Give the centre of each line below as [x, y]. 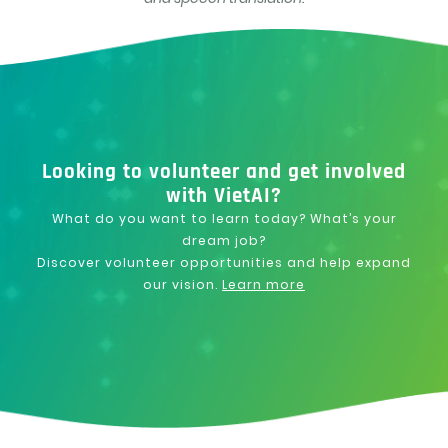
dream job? [224, 241]
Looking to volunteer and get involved [224, 172]
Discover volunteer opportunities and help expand [224, 263]
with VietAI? [224, 196]
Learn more [263, 285]
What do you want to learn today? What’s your [224, 219]
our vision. [182, 285]
